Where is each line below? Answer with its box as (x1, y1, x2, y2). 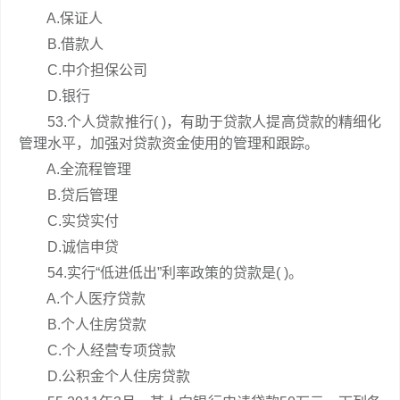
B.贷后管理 (19, 187, 118, 203)
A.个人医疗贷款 (19, 291, 146, 306)
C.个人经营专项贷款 (19, 343, 176, 358)
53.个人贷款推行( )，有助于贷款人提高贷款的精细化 (19, 114, 381, 129)
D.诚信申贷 (19, 239, 119, 254)
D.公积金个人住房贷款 (19, 369, 190, 384)
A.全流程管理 (19, 162, 131, 177)
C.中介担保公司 (19, 62, 147, 78)
